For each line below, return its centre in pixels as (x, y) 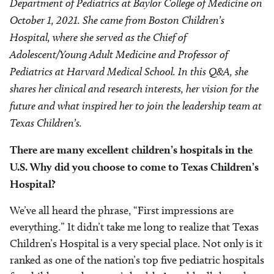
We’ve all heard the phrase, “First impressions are (122, 211)
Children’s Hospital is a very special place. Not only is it (136, 244)
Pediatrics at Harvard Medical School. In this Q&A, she (129, 72)
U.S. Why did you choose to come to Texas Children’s (134, 167)
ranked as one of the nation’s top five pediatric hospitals (137, 260)
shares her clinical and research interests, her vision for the (134, 89)
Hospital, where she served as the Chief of (98, 37)
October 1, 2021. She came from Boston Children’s (117, 20)
